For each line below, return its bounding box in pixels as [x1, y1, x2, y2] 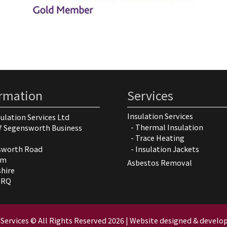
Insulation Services [127, 110, 193, 121]
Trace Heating [135, 132, 185, 143]
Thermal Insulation [135, 121, 204, 132]
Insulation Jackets [135, 143, 200, 154]
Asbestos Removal [127, 157, 192, 168]
